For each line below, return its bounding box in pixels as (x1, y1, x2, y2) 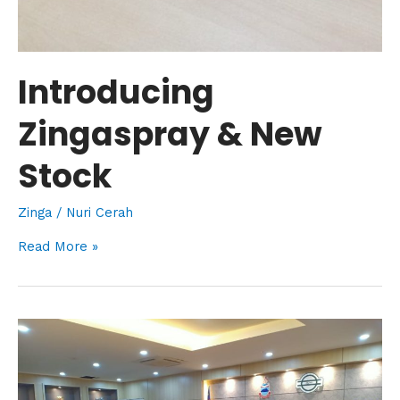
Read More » (18, 238, 98, 255)
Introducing (18, 69, 214, 115)
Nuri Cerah (66, 204, 133, 221)
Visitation (17, 321, 74, 338)
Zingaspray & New (18, 111, 322, 157)
